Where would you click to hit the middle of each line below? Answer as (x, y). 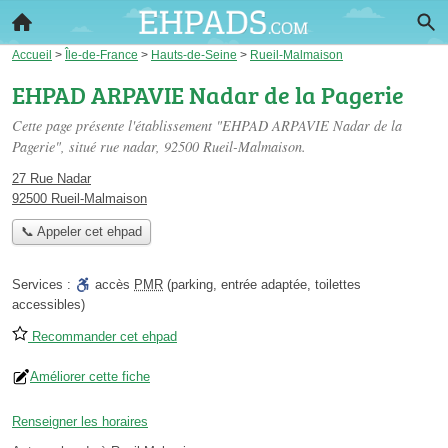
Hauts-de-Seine (194, 54)
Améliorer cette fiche (90, 377)
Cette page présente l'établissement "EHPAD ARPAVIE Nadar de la (207, 125)
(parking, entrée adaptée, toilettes (262, 285)
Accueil (32, 54)
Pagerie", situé (56, 146)
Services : (43, 285)
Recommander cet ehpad (102, 337)
